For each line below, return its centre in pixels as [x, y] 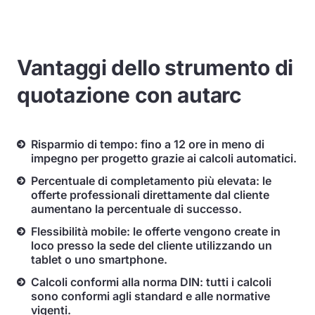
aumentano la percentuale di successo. [136, 209]
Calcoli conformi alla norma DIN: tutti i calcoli [151, 282]
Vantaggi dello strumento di [155, 67]
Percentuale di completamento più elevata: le [151, 181]
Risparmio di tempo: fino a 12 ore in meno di [148, 144]
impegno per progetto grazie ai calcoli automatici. [164, 158]
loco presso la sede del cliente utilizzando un [152, 245]
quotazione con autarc [129, 95]
